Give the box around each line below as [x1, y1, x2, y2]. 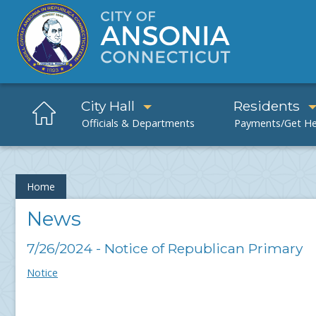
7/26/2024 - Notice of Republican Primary [27, 240, 303, 257]
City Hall [81, 97, 135, 114]
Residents [233, 97, 300, 114]
